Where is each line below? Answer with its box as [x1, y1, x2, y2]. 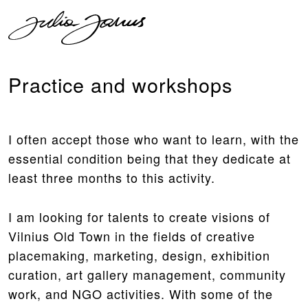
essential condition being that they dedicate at [8, 149, 291, 167]
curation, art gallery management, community [8, 265, 286, 283]
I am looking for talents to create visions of [8, 207, 270, 225]
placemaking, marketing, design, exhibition [8, 245, 270, 264]
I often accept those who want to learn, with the [8, 130, 299, 148]
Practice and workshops [8, 70, 232, 98]
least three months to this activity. [8, 168, 215, 186]
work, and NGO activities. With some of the [8, 284, 273, 302]
